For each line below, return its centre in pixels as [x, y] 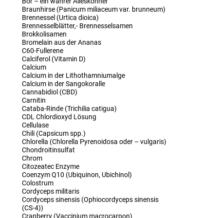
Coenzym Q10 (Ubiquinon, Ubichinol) [77, 175]
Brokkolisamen [44, 34]
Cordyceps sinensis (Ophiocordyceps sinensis [90, 200]
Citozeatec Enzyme [50, 166]
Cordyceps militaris [50, 191]
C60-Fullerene [42, 51]
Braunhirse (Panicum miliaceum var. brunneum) [93, 9]
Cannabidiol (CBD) [49, 92]
